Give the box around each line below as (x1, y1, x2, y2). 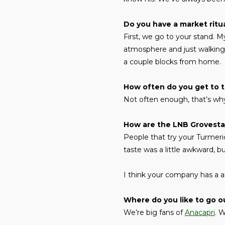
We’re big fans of (124, 207, 185, 217)
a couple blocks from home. (124, 57, 221, 66)
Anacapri (185, 207, 215, 217)
